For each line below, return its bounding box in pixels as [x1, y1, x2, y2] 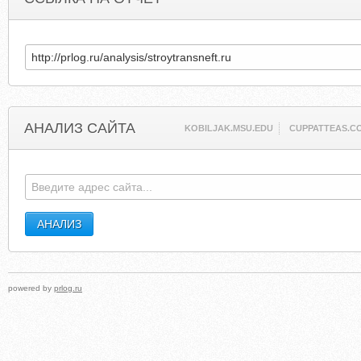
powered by [8, 284, 54, 293]
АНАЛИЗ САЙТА [24, 120, 135, 136]
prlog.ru [54, 284, 82, 293]
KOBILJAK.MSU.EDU [185, 123, 274, 133]
